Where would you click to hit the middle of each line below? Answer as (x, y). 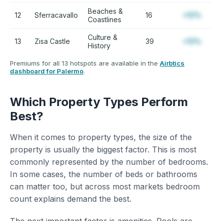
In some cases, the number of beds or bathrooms (104, 174)
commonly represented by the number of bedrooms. (109, 162)
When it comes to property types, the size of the (101, 137)
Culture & (103, 37)
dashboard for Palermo (47, 71)
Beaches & (105, 11)
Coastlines (105, 19)
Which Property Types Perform (99, 102)
